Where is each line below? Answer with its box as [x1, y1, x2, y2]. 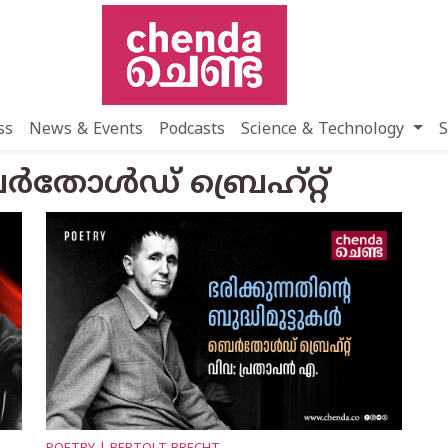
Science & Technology [241, 120, 410, 140]
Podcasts [159, 120, 226, 140]
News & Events [29, 120, 144, 140]
